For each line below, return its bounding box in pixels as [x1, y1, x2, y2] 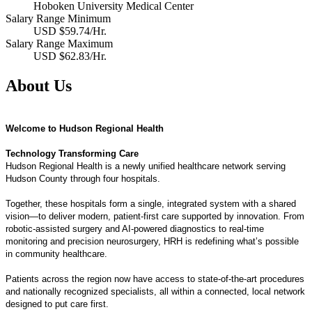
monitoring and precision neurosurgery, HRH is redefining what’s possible [6, 235, 299, 247]
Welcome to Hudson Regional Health [6, 123, 164, 134]
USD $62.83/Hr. [33, 49, 107, 62]
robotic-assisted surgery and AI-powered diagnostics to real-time [6, 223, 264, 234]
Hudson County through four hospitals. [6, 173, 160, 184]
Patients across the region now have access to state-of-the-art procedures [6, 273, 304, 284]
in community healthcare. [6, 248, 107, 259]
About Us [6, 76, 72, 95]
